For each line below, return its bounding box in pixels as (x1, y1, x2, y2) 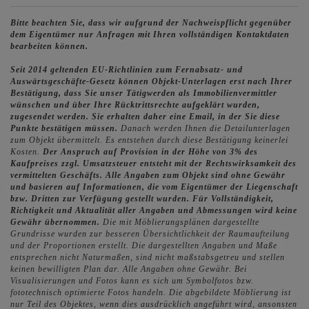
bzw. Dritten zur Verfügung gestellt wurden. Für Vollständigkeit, (10, 194, 274, 204)
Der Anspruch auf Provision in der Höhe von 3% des (43, 147, 258, 157)
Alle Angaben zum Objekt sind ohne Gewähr (106, 170, 286, 181)
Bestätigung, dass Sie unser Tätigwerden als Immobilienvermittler (10, 88, 277, 99)
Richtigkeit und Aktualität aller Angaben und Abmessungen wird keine (10, 206, 297, 216)
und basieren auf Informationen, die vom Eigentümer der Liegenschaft (10, 182, 298, 192)
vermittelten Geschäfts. (10, 170, 106, 181)
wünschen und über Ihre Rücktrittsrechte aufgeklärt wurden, (10, 100, 260, 110)
